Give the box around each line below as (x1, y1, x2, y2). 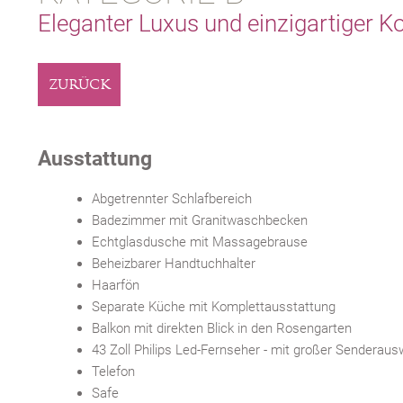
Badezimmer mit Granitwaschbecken (92, 212, 308, 228)
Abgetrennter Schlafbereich (92, 191, 252, 207)
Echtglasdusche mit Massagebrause (92, 234, 308, 250)
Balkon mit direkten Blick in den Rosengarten (92, 320, 352, 336)
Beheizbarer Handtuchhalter (92, 255, 255, 272)
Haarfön (92, 277, 139, 293)
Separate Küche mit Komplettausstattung (92, 299, 336, 315)
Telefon (92, 363, 135, 380)
